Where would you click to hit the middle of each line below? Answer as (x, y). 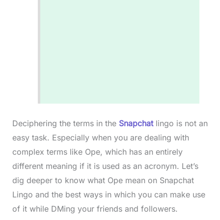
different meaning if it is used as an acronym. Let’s (105, 166)
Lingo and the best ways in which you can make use (109, 194)
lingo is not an (181, 123)
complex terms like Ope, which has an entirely (97, 152)
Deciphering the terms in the (65, 123)
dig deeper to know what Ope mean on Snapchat (103, 180)
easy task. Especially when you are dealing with (100, 137)
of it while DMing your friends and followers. (96, 209)
